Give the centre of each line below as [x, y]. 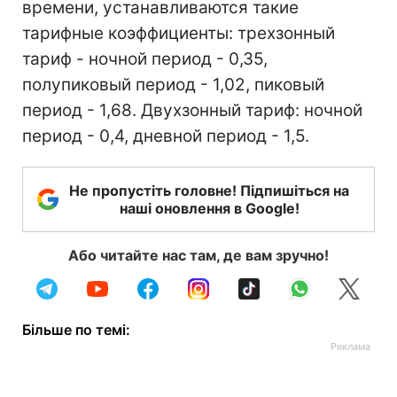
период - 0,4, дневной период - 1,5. [166, 136]
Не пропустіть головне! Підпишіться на [209, 191]
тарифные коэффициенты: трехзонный [179, 33]
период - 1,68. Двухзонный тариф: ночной [192, 110]
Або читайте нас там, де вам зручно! [198, 255]
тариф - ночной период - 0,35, [145, 59]
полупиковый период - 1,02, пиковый [173, 85]
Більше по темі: [76, 330]
